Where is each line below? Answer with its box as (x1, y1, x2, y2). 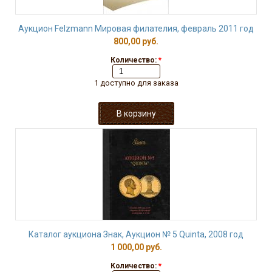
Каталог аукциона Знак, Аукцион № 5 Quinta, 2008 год (29, 229, 243, 239)
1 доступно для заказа (93, 78, 178, 87)
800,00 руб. (114, 36, 158, 46)
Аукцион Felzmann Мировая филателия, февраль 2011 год (18, 24, 254, 33)
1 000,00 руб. (110, 242, 162, 252)
